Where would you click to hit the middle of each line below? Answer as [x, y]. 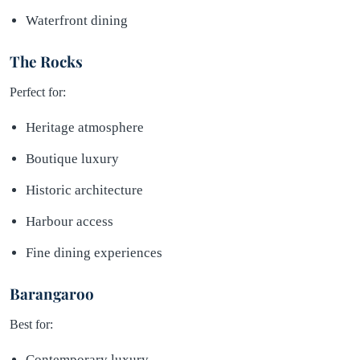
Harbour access [70, 221]
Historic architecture [84, 190]
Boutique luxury [72, 158]
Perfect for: [38, 92]
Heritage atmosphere [85, 127]
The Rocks [46, 61]
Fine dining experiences [94, 252]
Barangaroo [52, 293]
